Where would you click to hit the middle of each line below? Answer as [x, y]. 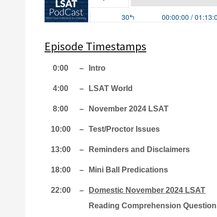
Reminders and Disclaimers [139, 149]
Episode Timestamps [95, 46]
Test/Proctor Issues [124, 129]
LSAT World [111, 88]
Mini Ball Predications [129, 170]
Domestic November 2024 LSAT [147, 190]
